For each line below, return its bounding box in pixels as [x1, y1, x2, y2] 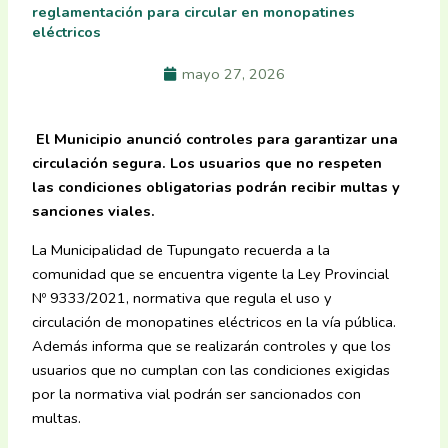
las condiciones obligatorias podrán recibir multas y [32, 177, 401, 198]
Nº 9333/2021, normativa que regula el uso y [32, 287, 333, 308]
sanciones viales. [32, 201, 164, 222]
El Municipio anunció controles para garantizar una [32, 129, 399, 150]
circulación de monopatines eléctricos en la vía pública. [32, 311, 397, 332]
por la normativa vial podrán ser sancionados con [32, 383, 362, 404]
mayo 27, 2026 [182, 63, 285, 84]
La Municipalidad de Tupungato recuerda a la [32, 239, 331, 260]
